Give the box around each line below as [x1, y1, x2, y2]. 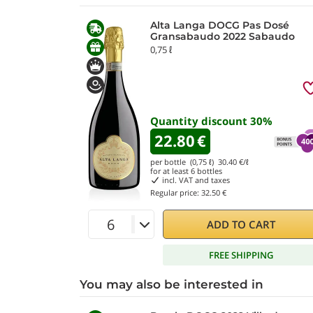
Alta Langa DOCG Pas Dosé [150, 19, 289, 31]
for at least [150, 166, 191, 176]
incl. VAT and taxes [159, 175, 230, 185]
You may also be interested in [80, 277, 263, 291]
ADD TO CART [207, 217, 276, 231]
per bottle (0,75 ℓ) [150, 156, 218, 167]
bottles [195, 166, 222, 176]
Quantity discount [150, 114, 250, 128]
